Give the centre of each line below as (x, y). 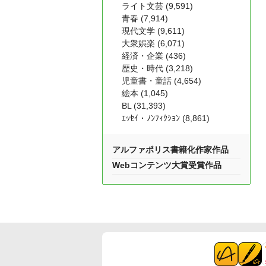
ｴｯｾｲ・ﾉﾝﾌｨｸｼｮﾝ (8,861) (166, 118)
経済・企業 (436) (154, 56)
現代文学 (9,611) (153, 31)
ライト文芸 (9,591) (157, 6)
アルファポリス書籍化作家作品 (170, 150)
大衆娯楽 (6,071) (153, 43)
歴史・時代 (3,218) (157, 68)
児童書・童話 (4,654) (161, 81)
